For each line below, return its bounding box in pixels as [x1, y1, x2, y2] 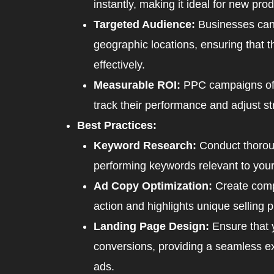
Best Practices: [77, 119, 157, 132]
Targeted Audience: [94, 18, 195, 31]
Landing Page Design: [94, 220, 209, 233]
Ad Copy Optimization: [94, 180, 212, 193]
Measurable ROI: [94, 79, 180, 92]
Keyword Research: [94, 139, 196, 152]
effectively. [94, 59, 145, 72]
